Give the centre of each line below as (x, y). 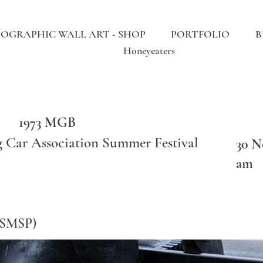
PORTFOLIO (200, 34)
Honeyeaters (149, 50)
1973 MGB (47, 122)
